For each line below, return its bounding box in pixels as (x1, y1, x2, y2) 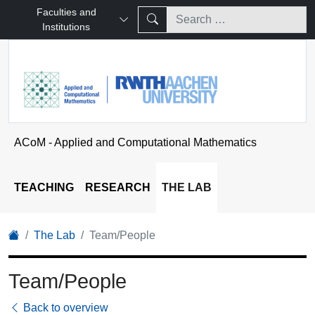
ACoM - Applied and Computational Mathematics (14, 136, 257, 148)
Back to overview (20, 301, 108, 314)
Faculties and (36, 6, 96, 18)
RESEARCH (85, 181, 150, 193)
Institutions (42, 21, 91, 32)
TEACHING (14, 181, 74, 193)
